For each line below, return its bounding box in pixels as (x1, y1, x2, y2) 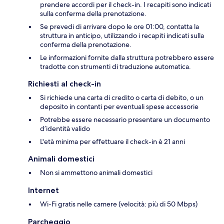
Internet (28, 185, 59, 195)
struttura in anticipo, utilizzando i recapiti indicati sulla (40, 30, 204, 40)
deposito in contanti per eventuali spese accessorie (40, 101, 198, 111)
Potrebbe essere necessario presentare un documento (40, 114, 210, 124)
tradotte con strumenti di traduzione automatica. (40, 61, 191, 71)
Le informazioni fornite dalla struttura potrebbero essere (40, 52, 214, 62)
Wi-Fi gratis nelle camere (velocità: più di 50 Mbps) (40, 199, 197, 208)
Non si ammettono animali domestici (40, 167, 152, 177)
